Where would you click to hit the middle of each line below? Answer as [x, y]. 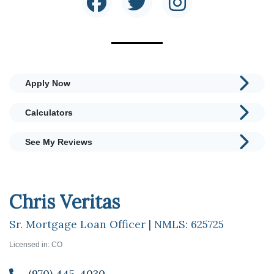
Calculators [49, 112]
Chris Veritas [65, 202]
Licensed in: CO [36, 244]
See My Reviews [59, 142]
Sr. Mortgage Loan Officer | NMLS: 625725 [117, 224]
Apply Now [48, 83]
